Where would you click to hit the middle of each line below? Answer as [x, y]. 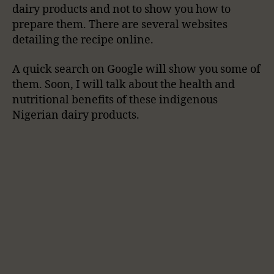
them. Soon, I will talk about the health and [124, 84]
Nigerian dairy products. [76, 115]
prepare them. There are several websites [120, 25]
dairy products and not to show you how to [121, 10]
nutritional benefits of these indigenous [115, 100]
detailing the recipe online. [83, 40]
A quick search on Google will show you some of [136, 69]
